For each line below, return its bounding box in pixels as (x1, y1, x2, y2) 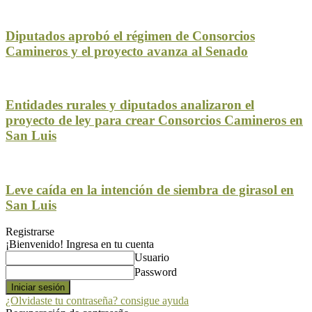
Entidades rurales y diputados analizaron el (6, 97, 254, 113)
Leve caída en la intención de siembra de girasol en (6, 182, 294, 197)
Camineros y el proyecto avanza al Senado (6, 43, 248, 58)
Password (134, 266, 177, 279)
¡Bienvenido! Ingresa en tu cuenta (6, 238, 154, 251)
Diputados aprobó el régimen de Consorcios (6, 28, 255, 43)
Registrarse (6, 226, 54, 238)
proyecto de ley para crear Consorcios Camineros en (6, 113, 303, 128)
